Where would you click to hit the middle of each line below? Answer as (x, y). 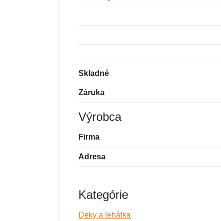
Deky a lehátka (105, 215)
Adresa (92, 157)
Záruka (92, 92)
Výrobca (100, 117)
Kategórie (103, 195)
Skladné (94, 73)
